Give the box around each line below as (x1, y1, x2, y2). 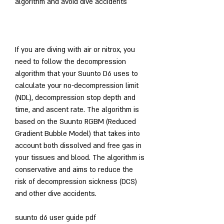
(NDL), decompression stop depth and (15, 92, 135, 102)
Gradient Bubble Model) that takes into (15, 128, 140, 138)
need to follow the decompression (15, 56, 126, 66)
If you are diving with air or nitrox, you (15, 44, 135, 54)
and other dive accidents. (15, 188, 96, 198)
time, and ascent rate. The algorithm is (15, 104, 139, 114)
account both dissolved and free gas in (15, 140, 141, 150)
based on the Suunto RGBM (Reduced (15, 116, 136, 126)
